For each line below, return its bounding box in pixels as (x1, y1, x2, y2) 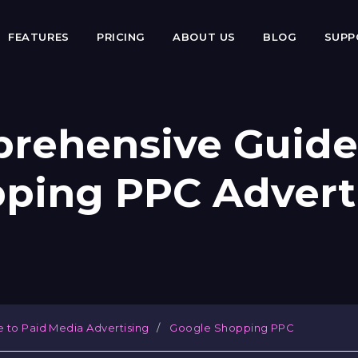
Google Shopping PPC (169, 321, 295, 334)
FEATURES (8, 30, 70, 43)
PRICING (97, 30, 145, 43)
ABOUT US (173, 30, 236, 43)
